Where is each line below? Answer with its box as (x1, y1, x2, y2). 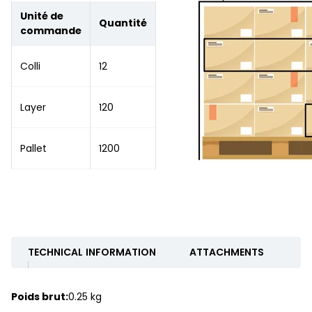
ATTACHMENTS (189, 245, 264, 260)
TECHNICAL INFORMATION (28, 245, 156, 260)
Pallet (20, 141, 47, 155)
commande (20, 23, 81, 38)
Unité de (20, 8, 63, 23)
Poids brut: (11, 290, 68, 304)
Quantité (99, 15, 147, 30)
